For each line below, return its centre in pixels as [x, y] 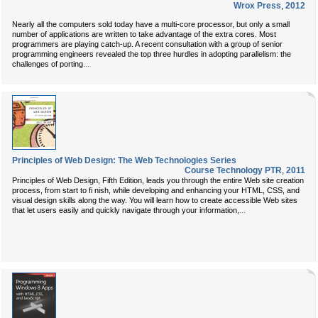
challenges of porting [48, 64]
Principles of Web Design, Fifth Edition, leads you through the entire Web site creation [158, 180]
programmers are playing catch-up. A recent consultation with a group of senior [147, 44]
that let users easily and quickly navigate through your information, [126, 210]
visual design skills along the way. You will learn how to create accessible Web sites [155, 200]
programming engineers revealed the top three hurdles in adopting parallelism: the [152, 54]
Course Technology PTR [233, 170]
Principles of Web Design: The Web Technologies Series [124, 160]
